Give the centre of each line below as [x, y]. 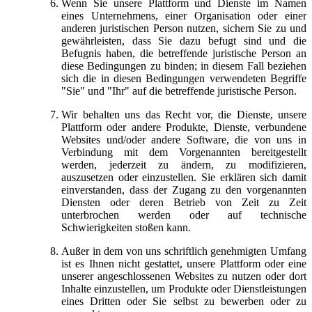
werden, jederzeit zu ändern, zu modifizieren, [184, 164]
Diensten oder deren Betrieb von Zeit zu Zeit [184, 202]
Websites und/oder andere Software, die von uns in [184, 139]
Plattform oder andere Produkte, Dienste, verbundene [184, 127]
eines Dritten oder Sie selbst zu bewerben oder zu [184, 301]
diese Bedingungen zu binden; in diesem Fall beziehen [184, 65]
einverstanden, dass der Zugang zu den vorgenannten [184, 189]
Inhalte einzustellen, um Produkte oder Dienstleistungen [184, 288]
